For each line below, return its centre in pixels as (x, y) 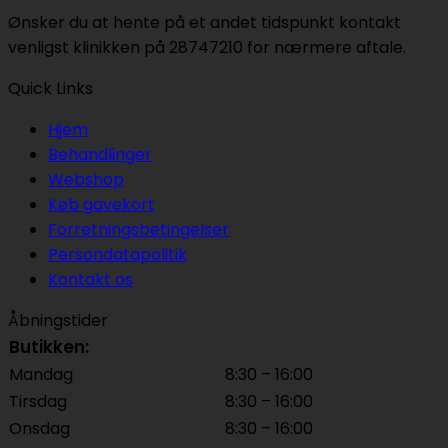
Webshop (86, 180)
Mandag (41, 375)
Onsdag (39, 429)
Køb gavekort (101, 205)
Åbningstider (58, 321)
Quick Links (50, 89)
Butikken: (49, 347)
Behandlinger (100, 155)
